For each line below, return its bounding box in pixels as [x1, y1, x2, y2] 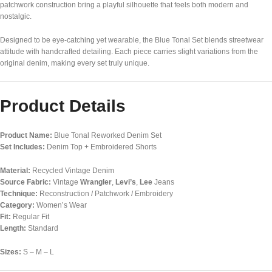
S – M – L [21, 247, 54, 256]
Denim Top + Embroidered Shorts [45, 142, 157, 151]
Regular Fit [11, 212, 49, 221]
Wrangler [80, 177, 112, 186]
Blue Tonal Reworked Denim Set [52, 131, 161, 140]
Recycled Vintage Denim [30, 166, 114, 175]
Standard [26, 223, 58, 233]
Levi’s [115, 177, 136, 186]
